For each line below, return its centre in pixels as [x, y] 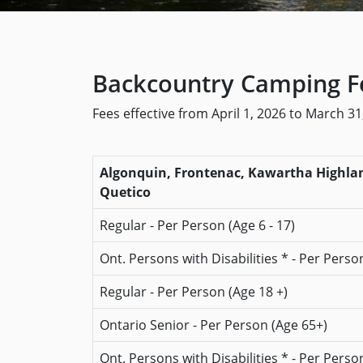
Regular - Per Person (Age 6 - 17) [197, 225]
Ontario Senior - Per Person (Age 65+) [214, 325]
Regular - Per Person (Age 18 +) [194, 292]
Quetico [125, 192]
